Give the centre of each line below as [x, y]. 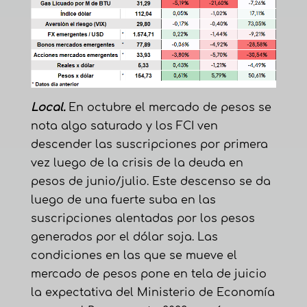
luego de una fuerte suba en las [123, 200]
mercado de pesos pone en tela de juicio [148, 274]
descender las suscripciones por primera [149, 144]
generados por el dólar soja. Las [124, 237]
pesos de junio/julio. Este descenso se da [150, 181]
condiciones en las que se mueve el [134, 255]
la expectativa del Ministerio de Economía [152, 292]
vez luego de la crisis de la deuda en [137, 163]
